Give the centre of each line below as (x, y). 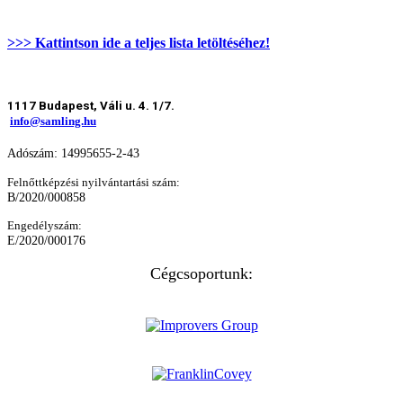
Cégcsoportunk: (201, 274)
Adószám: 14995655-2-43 (73, 153)
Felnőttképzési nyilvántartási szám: (94, 182)
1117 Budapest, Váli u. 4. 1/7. (91, 106)
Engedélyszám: (45, 226)
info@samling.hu (53, 121)
